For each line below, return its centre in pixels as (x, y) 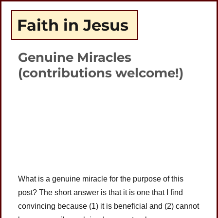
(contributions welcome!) (101, 73)
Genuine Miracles (75, 58)
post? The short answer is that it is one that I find (101, 193)
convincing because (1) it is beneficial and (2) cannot (109, 206)
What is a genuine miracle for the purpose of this (101, 179)
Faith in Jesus (73, 25)
